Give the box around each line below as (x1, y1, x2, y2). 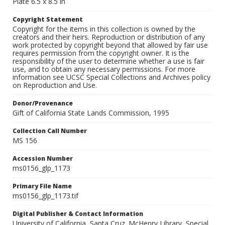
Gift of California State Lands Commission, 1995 (13, 108, 169, 118)
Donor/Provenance (13, 99, 73, 108)
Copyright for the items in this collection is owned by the (13, 24, 195, 34)
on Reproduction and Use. (13, 80, 97, 90)
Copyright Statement (13, 15, 83, 24)
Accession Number (13, 154, 73, 163)
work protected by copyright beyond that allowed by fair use (13, 40, 208, 50)
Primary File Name (13, 182, 72, 191)
